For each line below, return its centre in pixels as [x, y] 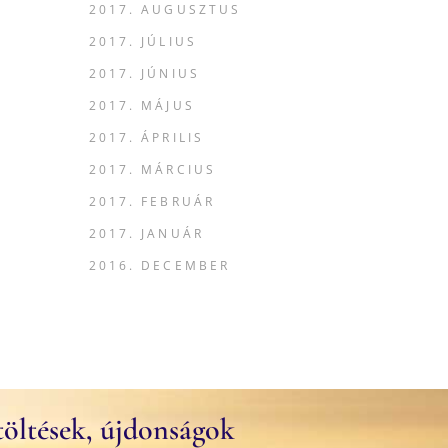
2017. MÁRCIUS [152, 169]
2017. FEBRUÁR [152, 201]
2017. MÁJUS [141, 105]
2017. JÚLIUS [142, 41]
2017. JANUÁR [146, 233]
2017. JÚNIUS [144, 73]
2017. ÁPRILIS [146, 137]
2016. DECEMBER [159, 265]
